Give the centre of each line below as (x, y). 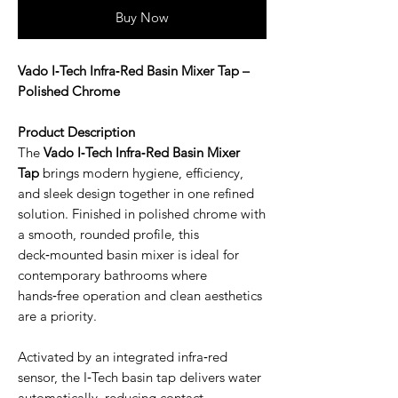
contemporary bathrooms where (112, 275)
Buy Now (142, 17)
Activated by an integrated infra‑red (123, 356)
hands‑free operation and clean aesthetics (140, 295)
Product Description (76, 131)
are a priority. (57, 315)
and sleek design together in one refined (136, 193)
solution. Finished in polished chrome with (142, 213)
